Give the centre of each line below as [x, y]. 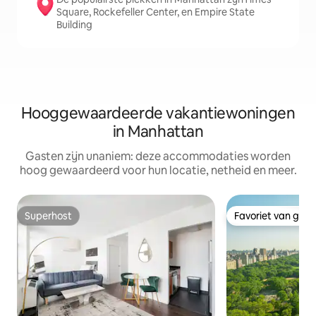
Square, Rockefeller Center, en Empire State [156, 12]
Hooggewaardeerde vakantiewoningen [158, 113]
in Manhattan [158, 132]
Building [74, 25]
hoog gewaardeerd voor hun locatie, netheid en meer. [158, 170]
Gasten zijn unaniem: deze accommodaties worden [158, 156]
